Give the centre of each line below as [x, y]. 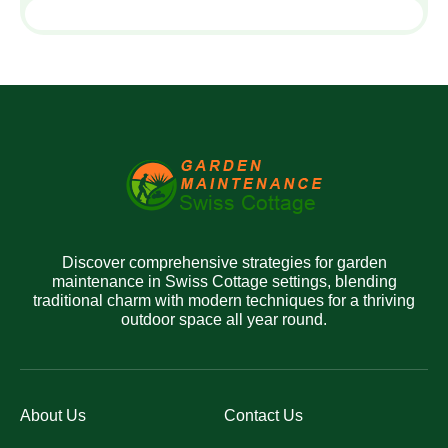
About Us [53, 415]
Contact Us [263, 415]
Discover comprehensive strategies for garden [224, 262]
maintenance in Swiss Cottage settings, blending [224, 281]
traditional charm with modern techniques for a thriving [224, 300]
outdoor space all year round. [224, 319]
